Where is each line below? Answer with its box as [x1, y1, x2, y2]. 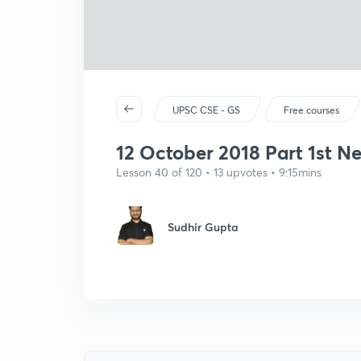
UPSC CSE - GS [172, 104, 241, 116]
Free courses [284, 104, 340, 116]
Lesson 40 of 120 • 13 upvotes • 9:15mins [116, 164, 322, 180]
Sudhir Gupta [168, 219, 239, 234]
